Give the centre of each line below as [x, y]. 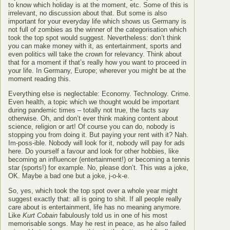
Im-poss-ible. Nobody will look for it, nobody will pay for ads [97, 143]
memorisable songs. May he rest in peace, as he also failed [97, 224]
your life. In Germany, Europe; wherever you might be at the [97, 71]
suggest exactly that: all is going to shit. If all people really [95, 199]
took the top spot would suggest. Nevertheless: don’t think [95, 38]
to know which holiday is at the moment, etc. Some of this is [98, 5]
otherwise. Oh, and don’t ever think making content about [93, 118]
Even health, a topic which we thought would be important [94, 102]
